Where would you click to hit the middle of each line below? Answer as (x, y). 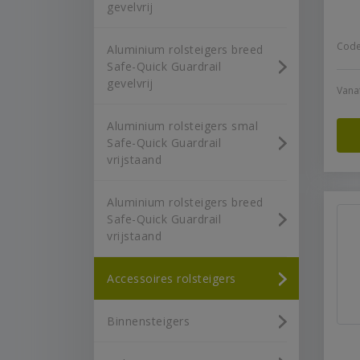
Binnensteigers (148, 321)
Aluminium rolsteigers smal (182, 126)
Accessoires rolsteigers (172, 278)
